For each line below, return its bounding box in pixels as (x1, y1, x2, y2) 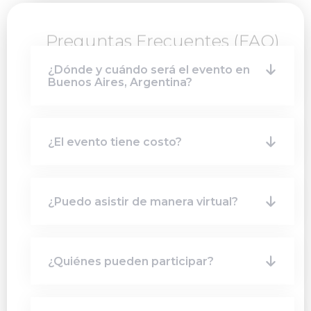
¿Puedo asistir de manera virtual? (48, 195, 238, 209)
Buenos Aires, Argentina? (48, 76, 192, 90)
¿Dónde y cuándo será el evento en (48, 63, 250, 77)
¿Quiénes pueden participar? (48, 255, 214, 269)
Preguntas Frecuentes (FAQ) (45, 31, 280, 51)
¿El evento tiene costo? (48, 135, 182, 149)
